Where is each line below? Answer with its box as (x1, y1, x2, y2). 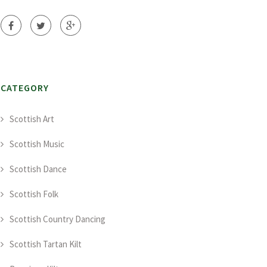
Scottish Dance (10, 163, 67, 175)
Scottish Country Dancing (10, 213, 105, 225)
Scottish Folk (10, 188, 58, 200)
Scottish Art (10, 113, 54, 125)
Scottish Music (10, 138, 64, 150)
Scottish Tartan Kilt (10, 238, 82, 250)
